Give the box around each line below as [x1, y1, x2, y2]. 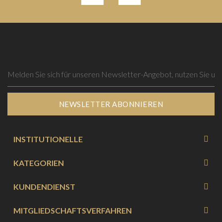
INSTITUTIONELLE [13, 134, 83, 144]
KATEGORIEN [13, 158, 64, 167]
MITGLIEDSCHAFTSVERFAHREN [13, 205, 132, 215]
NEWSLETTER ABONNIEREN [58, 99, 164, 109]
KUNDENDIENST [13, 181, 75, 191]
